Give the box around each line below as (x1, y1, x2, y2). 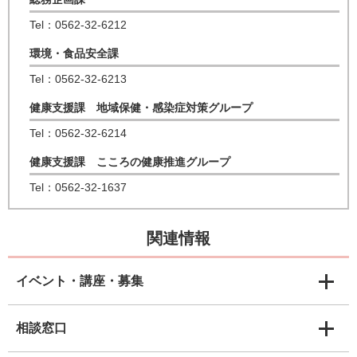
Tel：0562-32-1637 (29, 181, 127, 194)
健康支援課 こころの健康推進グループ (29, 155, 230, 168)
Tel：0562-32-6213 (29, 73, 127, 85)
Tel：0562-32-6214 (29, 127, 127, 139)
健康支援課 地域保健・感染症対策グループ (29, 101, 253, 114)
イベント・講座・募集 (16, 274, 143, 288)
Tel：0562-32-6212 (29, 18, 127, 31)
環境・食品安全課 (29, 47, 119, 60)
